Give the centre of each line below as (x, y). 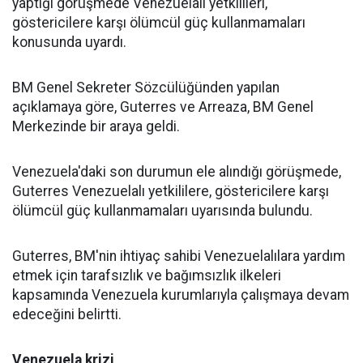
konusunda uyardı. (69, 42)
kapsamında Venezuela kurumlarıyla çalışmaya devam (181, 295)
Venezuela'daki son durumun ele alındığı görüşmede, (177, 172)
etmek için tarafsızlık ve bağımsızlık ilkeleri (147, 275)
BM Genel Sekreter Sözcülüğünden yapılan (146, 88)
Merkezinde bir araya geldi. (96, 126)
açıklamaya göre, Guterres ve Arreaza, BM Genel (163, 107)
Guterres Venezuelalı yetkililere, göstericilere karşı (171, 191)
